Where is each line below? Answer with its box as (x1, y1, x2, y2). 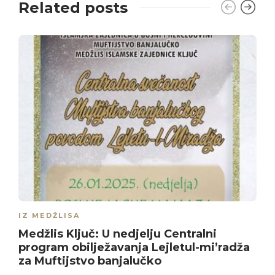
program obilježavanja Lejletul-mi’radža (18, 241, 250, 255)
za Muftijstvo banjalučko (18, 254, 161, 268)
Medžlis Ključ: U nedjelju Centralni (18, 227, 217, 241)
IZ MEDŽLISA (18, 211, 80, 220)
